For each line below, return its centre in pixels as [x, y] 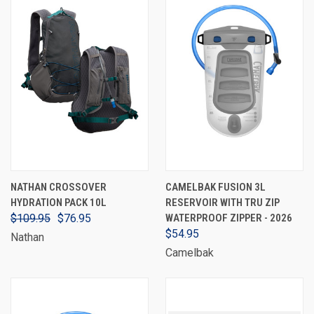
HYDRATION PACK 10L [59, 203]
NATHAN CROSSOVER [59, 187]
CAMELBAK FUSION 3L [216, 187]
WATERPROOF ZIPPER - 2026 [229, 218]
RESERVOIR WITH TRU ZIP [223, 203]
